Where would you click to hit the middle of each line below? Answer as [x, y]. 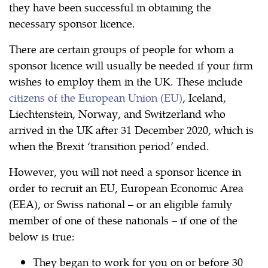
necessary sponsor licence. [72, 23]
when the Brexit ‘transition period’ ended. [109, 146]
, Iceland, [204, 98]
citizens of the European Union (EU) [96, 98]
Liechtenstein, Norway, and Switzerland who [117, 114]
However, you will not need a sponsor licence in [125, 172]
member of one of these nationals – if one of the [123, 220]
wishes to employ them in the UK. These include [126, 81]
